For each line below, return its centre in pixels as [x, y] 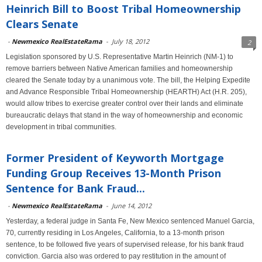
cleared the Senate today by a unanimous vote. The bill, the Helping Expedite [128, 80]
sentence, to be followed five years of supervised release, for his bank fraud [125, 244]
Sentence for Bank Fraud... [75, 188]
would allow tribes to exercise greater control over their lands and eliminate [125, 104]
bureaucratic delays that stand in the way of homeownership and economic [124, 115]
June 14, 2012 [132, 206]
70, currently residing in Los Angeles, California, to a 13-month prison [115, 233]
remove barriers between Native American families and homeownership [119, 68]
